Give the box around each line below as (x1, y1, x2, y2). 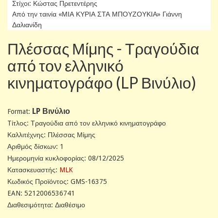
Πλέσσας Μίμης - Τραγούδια (7, 38, 200, 58)
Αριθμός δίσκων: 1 (7, 142, 64, 150)
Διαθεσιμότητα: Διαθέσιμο (7, 200, 85, 209)
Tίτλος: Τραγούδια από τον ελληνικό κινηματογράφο (7, 119, 166, 127)
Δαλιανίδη (12, 20, 42, 29)
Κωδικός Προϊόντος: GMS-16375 (7, 177, 107, 185)
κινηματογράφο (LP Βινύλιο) (7, 73, 196, 92)
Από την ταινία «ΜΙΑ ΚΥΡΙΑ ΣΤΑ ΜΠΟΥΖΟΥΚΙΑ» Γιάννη (12, 10, 182, 18)
